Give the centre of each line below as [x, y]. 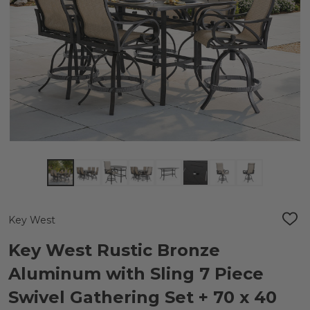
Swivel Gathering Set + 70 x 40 [143, 297]
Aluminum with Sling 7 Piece [136, 274]
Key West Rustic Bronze [114, 250]
